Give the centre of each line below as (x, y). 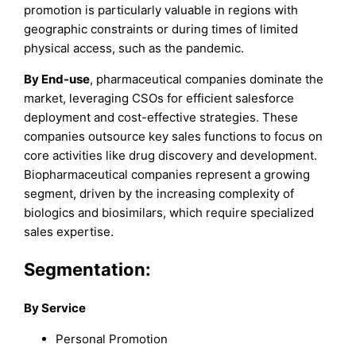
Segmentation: (88, 270)
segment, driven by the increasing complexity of (159, 194)
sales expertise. (69, 232)
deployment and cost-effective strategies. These (161, 118)
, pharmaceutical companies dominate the (207, 79)
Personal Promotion (112, 339)
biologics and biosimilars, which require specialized (169, 213)
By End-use (57, 79)
